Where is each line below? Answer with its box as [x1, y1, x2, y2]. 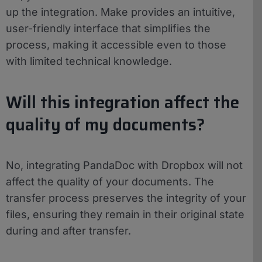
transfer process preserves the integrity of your [6, 192, 246, 205]
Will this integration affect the [6, 89, 239, 115]
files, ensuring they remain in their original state [6, 208, 244, 221]
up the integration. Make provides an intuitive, [6, 5, 235, 18]
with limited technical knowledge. [6, 54, 172, 67]
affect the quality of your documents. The [6, 175, 214, 188]
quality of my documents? [6, 111, 205, 137]
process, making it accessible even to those [6, 38, 226, 51]
